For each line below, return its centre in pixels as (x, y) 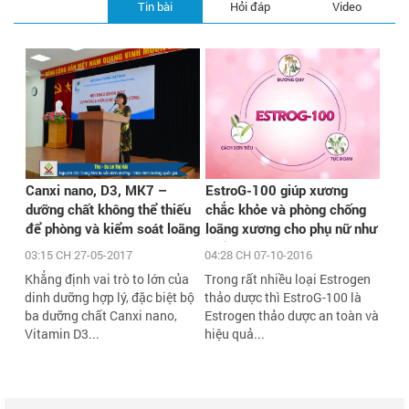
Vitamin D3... (62, 334)
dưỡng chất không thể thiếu (108, 210)
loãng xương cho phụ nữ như (292, 229)
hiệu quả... (235, 334)
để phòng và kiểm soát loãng (113, 229)
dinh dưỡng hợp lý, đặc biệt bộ (110, 298)
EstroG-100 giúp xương (277, 190)
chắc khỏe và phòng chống (286, 210)
